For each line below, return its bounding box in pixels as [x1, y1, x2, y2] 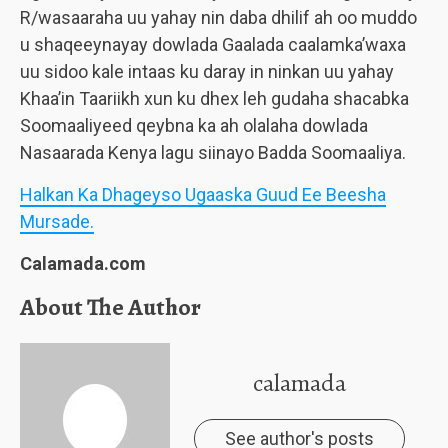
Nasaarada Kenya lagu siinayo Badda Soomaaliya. [20, 142, 406, 163]
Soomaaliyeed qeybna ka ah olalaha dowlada [20, 115, 368, 136]
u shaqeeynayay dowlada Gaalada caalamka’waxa [20, 34, 406, 55]
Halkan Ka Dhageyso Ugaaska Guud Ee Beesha [20, 184, 386, 205]
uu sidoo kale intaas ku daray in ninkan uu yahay [20, 61, 394, 82]
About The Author [20, 291, 201, 323]
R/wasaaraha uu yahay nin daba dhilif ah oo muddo [20, 7, 417, 28]
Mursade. [20, 211, 94, 232]
